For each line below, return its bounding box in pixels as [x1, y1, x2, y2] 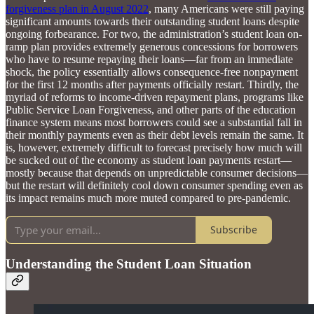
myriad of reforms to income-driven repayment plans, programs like [6, 90, 303, 103]
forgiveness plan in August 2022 [6, 2, 149, 15]
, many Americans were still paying [149, 2, 304, 15]
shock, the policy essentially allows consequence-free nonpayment [6, 65, 298, 78]
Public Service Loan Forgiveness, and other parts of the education [6, 103, 296, 116]
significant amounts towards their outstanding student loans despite [6, 15, 299, 27]
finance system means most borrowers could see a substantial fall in [6, 116, 302, 128]
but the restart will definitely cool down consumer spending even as [6, 179, 303, 191]
